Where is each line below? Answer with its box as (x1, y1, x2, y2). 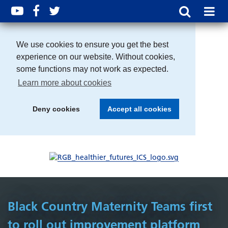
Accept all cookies (107, 105, 172, 113)
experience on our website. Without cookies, (16, 52, 175, 61)
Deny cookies (32, 105, 80, 113)
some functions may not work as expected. (16, 65, 168, 73)
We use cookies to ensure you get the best (16, 40, 168, 49)
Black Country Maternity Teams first (8, 198, 212, 214)
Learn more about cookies (18, 78, 112, 88)
